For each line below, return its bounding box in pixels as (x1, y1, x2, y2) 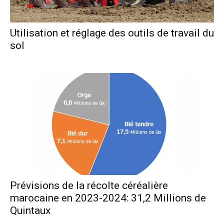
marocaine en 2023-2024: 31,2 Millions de (10, 191, 206, 204)
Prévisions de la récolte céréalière (10, 179, 168, 191)
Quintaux (10, 204, 50, 216)
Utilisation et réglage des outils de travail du (10, 26, 214, 39)
